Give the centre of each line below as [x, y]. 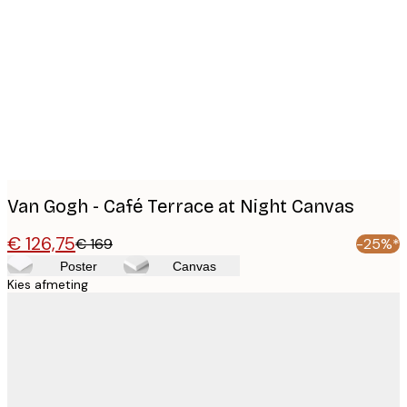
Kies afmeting [48, 285]
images [60, 44]
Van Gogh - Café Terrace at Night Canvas [181, 206]
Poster [78, 266]
